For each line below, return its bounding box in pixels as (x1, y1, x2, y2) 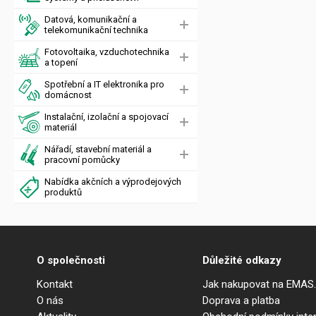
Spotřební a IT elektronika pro (44, 79, 164, 90)
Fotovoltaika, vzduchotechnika (44, 47, 169, 57)
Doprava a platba (202, 293, 280, 307)
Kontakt (37, 278, 73, 291)
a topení (44, 57, 78, 68)
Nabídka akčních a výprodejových (44, 176, 181, 187)
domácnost (44, 90, 92, 100)
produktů (44, 187, 82, 197)
